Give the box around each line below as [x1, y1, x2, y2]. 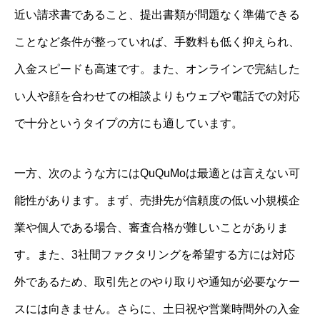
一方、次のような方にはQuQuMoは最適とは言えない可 [14, 166, 300, 179]
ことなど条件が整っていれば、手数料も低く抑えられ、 [14, 35, 300, 48]
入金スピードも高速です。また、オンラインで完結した [14, 62, 300, 75]
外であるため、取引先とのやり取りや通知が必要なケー [14, 275, 300, 288]
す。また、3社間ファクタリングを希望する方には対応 [14, 248, 295, 261]
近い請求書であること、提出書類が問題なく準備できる [14, 8, 300, 21]
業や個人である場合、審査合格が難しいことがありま [14, 221, 289, 234]
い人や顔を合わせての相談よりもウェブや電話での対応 [14, 89, 300, 102]
